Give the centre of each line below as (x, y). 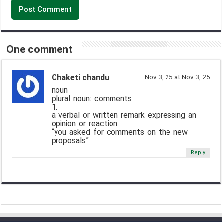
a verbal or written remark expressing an (124, 115)
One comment (40, 49)
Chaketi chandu (81, 77)
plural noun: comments (92, 98)
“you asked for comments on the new (120, 132)
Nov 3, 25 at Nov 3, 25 (177, 77)
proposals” (70, 140)
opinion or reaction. (85, 123)
